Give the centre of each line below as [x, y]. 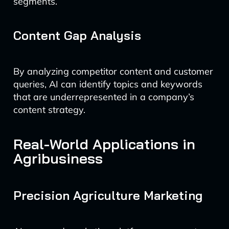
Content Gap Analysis [77, 35]
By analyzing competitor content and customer [113, 71]
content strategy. [49, 110]
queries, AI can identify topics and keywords [108, 84]
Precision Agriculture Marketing [108, 195]
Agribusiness [58, 158]
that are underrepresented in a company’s [104, 97]
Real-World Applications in [104, 144]
